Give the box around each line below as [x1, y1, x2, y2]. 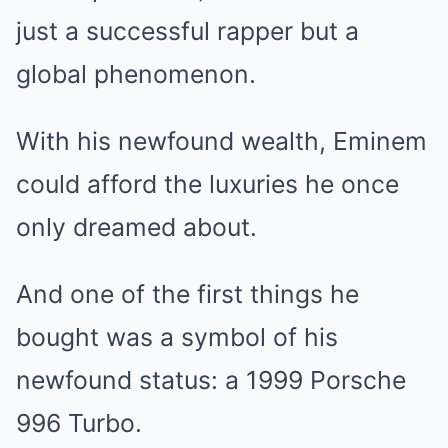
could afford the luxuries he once [16, 169, 399, 199]
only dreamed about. [16, 212, 257, 242]
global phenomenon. [16, 59, 256, 89]
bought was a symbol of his [16, 322, 338, 352]
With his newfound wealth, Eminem [16, 126, 427, 156]
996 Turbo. [16, 408, 142, 438]
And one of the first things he [16, 279, 359, 309]
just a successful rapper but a [16, 16, 359, 46]
